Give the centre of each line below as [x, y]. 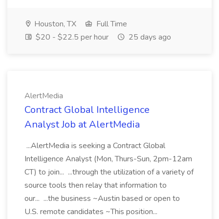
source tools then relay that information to [96, 185]
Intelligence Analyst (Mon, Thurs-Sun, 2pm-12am [108, 159]
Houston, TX [54, 24]
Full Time [111, 24]
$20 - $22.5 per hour [71, 37]
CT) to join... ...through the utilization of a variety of [109, 172]
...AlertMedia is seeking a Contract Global [95, 146]
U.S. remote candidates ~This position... [92, 212]
